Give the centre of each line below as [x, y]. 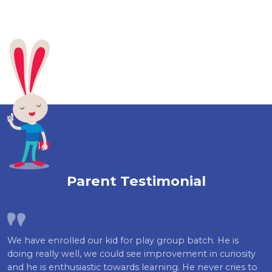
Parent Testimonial [136, 181]
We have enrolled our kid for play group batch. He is [123, 241]
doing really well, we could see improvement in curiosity [131, 254]
